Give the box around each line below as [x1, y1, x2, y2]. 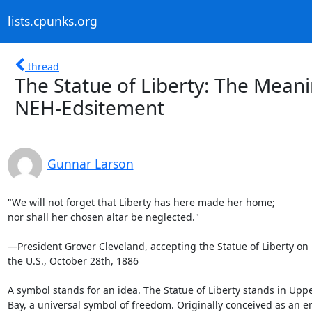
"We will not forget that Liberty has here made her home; [7, 195, 275, 209]
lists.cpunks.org [7, 13, 97, 30]
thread [28, 59, 59, 73]
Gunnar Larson [47, 155, 134, 172]
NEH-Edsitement [15, 93, 164, 120]
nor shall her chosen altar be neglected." [7, 210, 199, 224]
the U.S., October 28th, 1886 [7, 253, 139, 267]
